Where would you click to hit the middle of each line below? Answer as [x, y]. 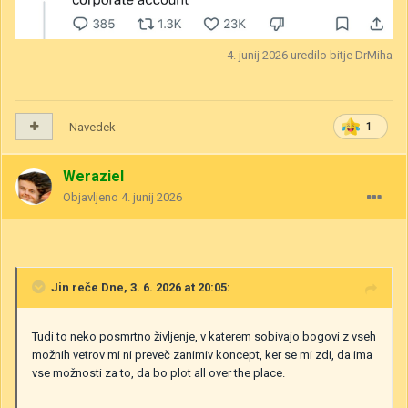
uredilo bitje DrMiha [340, 55]
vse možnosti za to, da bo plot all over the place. [160, 372]
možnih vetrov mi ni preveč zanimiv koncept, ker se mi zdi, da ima [202, 354]
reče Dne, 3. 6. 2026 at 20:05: [150, 287]
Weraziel [93, 176]
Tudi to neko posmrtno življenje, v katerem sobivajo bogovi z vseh [204, 336]
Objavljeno [92, 197]
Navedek [92, 127]
